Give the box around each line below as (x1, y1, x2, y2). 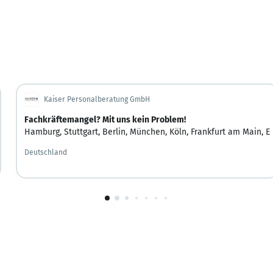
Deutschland (24, 147, 68, 157)
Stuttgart (64, 126, 99, 137)
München (130, 126, 166, 137)
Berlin (102, 126, 126, 137)
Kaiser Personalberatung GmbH (44, 94, 151, 104)
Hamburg (24, 126, 60, 137)
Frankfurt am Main (191, 126, 262, 137)
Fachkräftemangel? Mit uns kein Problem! (24, 114, 186, 125)
